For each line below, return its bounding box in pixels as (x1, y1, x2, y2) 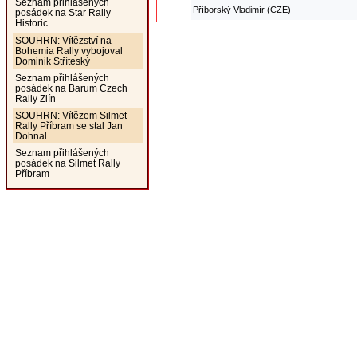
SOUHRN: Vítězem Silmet (14, 110, 127, 121)
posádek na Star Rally (14, 7, 111, 18)
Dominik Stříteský (14, 55, 90, 66)
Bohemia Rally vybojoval (14, 45, 123, 56)
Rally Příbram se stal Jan (14, 120, 123, 131)
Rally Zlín (14, 92, 56, 104)
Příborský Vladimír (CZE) (192, 5, 291, 15)
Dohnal (14, 131, 47, 142)
